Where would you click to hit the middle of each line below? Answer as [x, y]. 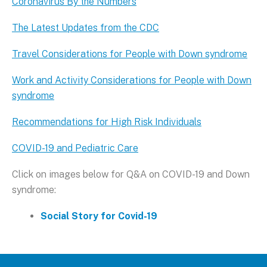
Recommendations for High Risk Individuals [107, 122]
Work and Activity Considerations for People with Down [132, 80]
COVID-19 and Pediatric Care [75, 148]
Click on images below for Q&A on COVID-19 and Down [131, 174]
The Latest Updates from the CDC [86, 27]
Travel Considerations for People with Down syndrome [130, 54]
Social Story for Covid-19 [99, 216]
